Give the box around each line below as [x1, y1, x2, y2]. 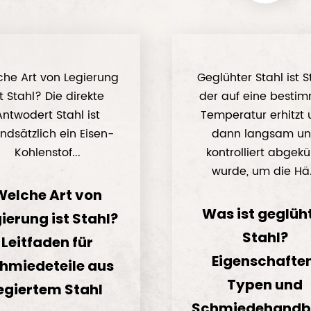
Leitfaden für [1, 233, 94, 252]
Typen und [227, 275, 303, 294]
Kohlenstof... [14, 144, 81, 162]
